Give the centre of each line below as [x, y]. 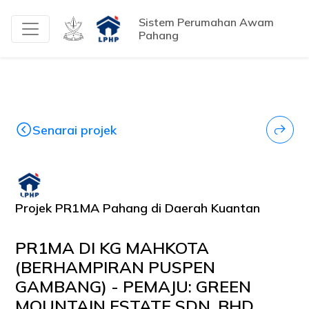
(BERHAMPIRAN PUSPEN [116, 267]
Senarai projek [75, 130]
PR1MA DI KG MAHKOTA [112, 248]
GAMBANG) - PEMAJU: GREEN [133, 286]
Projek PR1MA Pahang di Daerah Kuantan [138, 208]
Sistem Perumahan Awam [206, 22]
